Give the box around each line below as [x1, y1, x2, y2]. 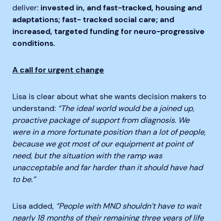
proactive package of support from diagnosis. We [12, 114, 189, 125]
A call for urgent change [12, 64, 104, 75]
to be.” [12, 174, 36, 184]
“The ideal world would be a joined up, [58, 103, 194, 113]
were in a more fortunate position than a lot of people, [12, 126, 206, 137]
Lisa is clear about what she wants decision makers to [12, 91, 206, 102]
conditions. [12, 37, 55, 48]
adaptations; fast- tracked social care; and [12, 14, 174, 25]
